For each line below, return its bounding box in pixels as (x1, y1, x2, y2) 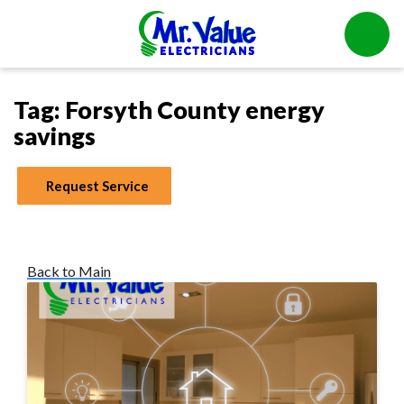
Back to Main (27, 262, 111, 280)
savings (14, 121, 96, 151)
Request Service (46, 178, 150, 195)
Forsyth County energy (65, 95, 325, 125)
